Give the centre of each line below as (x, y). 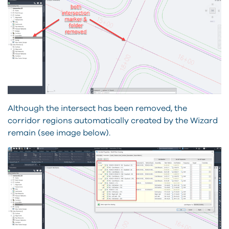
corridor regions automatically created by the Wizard (113, 120)
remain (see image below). (59, 133)
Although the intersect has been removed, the (97, 108)
